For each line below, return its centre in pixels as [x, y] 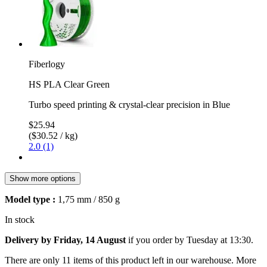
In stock [20, 219]
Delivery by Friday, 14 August [65, 240]
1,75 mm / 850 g [88, 199]
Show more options [43, 178]
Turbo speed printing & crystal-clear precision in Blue [129, 104]
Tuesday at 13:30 [219, 240]
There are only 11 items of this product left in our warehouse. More [131, 260]
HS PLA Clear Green [69, 84]
